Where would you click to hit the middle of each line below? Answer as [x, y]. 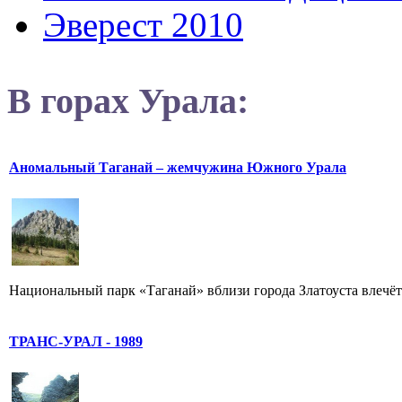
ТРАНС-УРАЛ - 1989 [76, 342]
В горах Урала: [128, 101]
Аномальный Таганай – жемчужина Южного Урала [178, 168]
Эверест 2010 [143, 24]
